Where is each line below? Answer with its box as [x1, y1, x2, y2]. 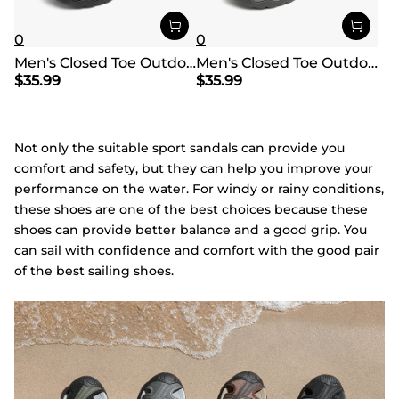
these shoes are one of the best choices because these [14, 201, 368, 218]
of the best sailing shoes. [14, 263, 174, 280]
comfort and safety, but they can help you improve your [14, 160, 373, 177]
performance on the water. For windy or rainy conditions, [14, 181, 384, 198]
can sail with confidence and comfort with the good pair [14, 242, 379, 259]
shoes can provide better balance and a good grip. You [14, 222, 367, 239]
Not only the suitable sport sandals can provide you [14, 140, 345, 157]
